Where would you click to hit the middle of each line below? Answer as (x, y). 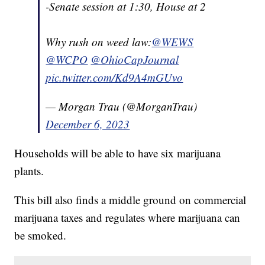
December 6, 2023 (88, 124)
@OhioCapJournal (135, 59)
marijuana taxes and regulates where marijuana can (127, 217)
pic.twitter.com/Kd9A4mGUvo (114, 77)
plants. (29, 170)
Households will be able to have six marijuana (118, 153)
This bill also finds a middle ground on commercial (130, 199)
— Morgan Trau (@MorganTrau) (122, 106)
